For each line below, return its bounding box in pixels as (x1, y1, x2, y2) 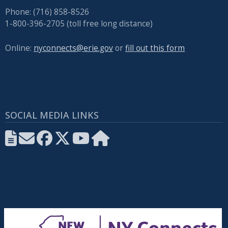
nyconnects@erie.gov (34, 42, 113, 53)
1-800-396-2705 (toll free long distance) (5, 18, 153, 29)
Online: (5, 42, 34, 53)
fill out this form (125, 42, 185, 53)
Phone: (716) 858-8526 (5, 6, 89, 17)
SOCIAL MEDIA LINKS (5, 108, 99, 121)
